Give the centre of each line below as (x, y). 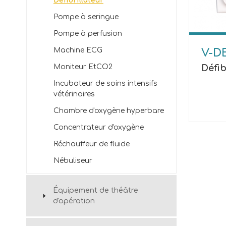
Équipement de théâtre (96, 190)
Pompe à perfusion (88, 34)
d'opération (74, 201)
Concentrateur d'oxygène (99, 127)
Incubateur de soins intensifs (105, 83)
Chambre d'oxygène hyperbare (109, 111)
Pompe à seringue (86, 17)
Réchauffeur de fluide (92, 144)
